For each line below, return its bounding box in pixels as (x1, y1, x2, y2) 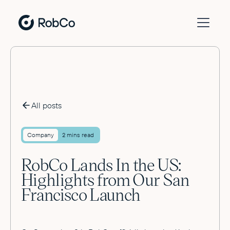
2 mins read (62, 131, 94, 139)
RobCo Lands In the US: (21, 153, 181, 175)
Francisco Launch (21, 183, 141, 205)
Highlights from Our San (21, 168, 190, 190)
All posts (31, 100, 62, 110)
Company (27, 131, 54, 139)
